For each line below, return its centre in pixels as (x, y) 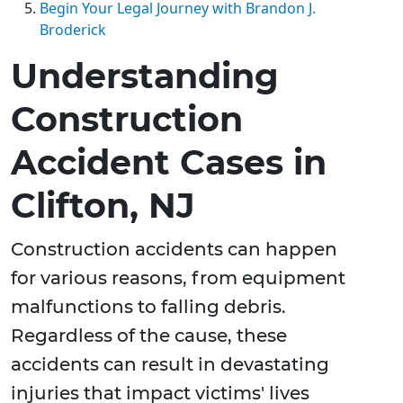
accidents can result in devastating (170, 365)
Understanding (145, 76)
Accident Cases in (169, 163)
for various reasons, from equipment (178, 278)
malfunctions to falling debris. (148, 307)
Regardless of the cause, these (149, 336)
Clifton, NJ (103, 206)
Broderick (73, 30)
